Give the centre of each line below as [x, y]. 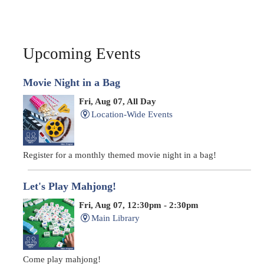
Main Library [115, 218]
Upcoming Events [82, 54]
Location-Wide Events [132, 114]
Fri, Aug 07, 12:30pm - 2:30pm [138, 205]
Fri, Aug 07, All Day [117, 101]
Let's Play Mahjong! [70, 187]
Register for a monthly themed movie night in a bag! [120, 155]
